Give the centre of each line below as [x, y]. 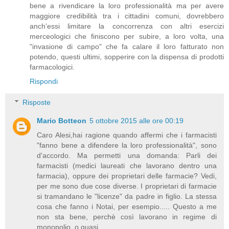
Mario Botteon [62, 121]
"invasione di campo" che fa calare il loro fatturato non [127, 46]
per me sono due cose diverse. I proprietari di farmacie [127, 186]
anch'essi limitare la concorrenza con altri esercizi [127, 26]
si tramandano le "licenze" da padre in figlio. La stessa [127, 197]
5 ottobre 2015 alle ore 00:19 [137, 121]
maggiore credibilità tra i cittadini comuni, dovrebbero [127, 16]
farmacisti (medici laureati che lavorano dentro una [127, 166]
